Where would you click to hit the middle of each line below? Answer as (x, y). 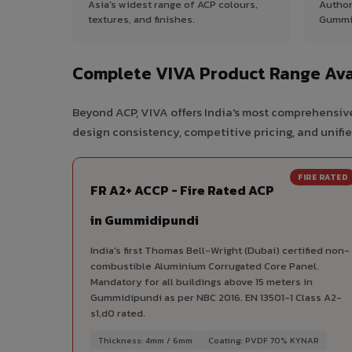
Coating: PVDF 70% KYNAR (264, 341)
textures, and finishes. (141, 20)
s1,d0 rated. (118, 313)
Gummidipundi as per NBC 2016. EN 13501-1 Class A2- (216, 298)
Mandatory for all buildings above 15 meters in (202, 282)
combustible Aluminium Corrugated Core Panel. (205, 266)
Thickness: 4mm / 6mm (145, 341)
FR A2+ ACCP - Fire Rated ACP (182, 191)
